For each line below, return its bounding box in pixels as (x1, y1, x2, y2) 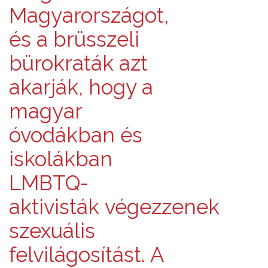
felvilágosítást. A (9, 242, 164, 267)
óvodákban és (9, 122, 142, 147)
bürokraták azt (9, 50, 148, 75)
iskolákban (9, 146, 112, 171)
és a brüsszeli (9, 26, 139, 51)
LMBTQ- (9, 170, 89, 195)
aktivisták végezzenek (9, 194, 220, 219)
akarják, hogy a (9, 74, 153, 99)
